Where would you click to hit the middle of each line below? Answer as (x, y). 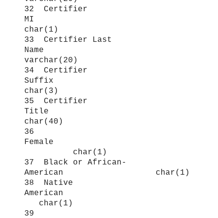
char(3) (41, 91)
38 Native (49, 183)
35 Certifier (56, 101)
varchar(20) (51, 61)
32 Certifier (56, 9)
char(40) (44, 122)
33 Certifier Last (68, 40)
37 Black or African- (75, 163)
